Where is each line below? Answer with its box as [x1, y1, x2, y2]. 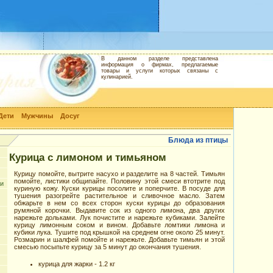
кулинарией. [101, 74, 133, 80]
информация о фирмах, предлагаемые [101, 62, 218, 68]
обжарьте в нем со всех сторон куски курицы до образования [14, 199, 225, 207]
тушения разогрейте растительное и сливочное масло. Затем [14, 192, 225, 199]
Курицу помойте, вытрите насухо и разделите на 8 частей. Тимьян [14, 170, 225, 177]
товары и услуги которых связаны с [101, 68, 218, 74]
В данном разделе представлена [101, 55, 218, 62]
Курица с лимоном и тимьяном [9, 151, 166, 163]
